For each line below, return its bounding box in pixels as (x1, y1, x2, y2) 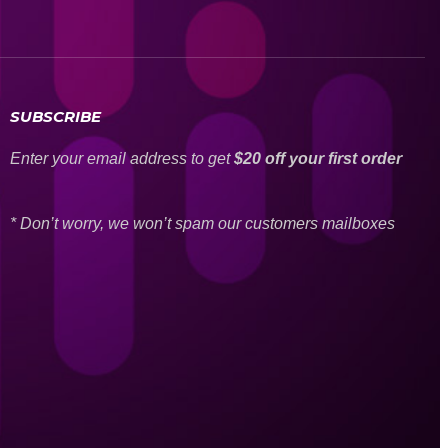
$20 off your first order (233, 150, 402, 167)
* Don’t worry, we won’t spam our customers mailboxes (9, 215, 395, 232)
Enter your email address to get (9, 150, 234, 167)
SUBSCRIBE (9, 107, 101, 126)
